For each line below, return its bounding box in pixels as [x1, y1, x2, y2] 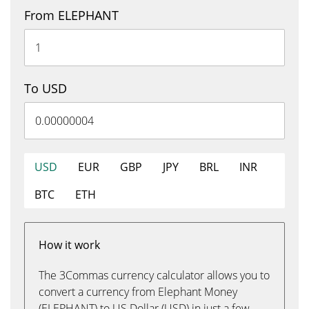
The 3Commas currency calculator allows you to [39, 268, 270, 283]
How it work [39, 237, 100, 252]
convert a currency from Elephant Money [39, 284, 237, 299]
